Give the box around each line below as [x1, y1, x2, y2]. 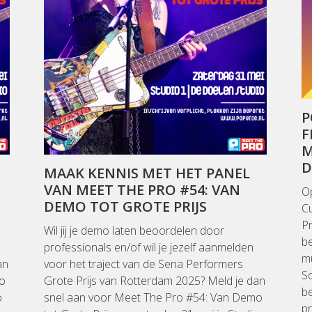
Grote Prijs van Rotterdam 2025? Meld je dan [44, 273, 265, 289]
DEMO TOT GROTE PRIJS [44, 197, 207, 217]
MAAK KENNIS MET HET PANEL [44, 164, 250, 183]
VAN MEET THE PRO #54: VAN [44, 180, 240, 200]
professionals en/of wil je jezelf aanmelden [44, 240, 253, 256]
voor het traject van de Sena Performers [44, 256, 243, 272]
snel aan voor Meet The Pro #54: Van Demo [44, 290, 263, 306]
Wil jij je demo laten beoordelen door [44, 223, 224, 239]
